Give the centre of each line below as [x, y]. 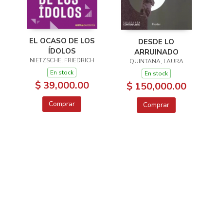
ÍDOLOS [62, 51]
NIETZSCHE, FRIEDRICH [62, 60]
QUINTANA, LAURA [156, 61]
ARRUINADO [156, 52]
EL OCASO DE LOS [62, 41]
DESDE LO [156, 42]
